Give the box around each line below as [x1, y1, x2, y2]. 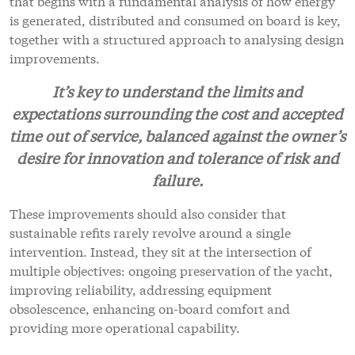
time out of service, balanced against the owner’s [10, 124, 345, 146]
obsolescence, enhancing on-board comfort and [10, 298, 290, 317]
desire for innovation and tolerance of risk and [16, 147, 339, 168]
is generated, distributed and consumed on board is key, [10, 10, 341, 29]
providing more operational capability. [10, 317, 240, 336]
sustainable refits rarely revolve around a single [10, 222, 291, 241]
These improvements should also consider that [10, 203, 286, 222]
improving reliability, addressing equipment [10, 279, 272, 298]
